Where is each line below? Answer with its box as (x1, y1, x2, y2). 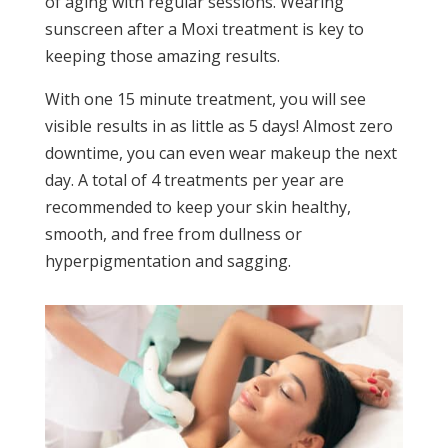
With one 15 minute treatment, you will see (44, 88, 366, 111)
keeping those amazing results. (44, 45, 280, 68)
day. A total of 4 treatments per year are (44, 169, 344, 192)
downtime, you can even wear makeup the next (44, 142, 397, 165)
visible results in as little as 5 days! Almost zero (44, 115, 393, 138)
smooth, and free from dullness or (44, 223, 302, 246)
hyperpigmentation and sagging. (44, 250, 291, 273)
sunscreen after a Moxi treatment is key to (44, 18, 364, 41)
